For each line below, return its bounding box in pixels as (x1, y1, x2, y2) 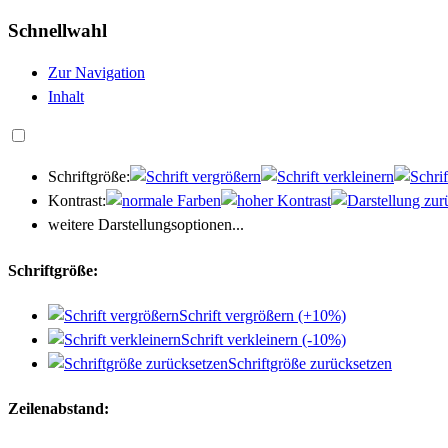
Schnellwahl (8, 19, 107, 41)
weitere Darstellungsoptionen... (48, 216, 244, 234)
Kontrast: (48, 192, 106, 210)
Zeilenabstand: (8, 400, 109, 418)
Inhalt (48, 88, 84, 106)
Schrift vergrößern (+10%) (179, 306, 346, 324)
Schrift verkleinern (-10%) (181, 330, 346, 348)
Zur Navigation (48, 64, 145, 82)
